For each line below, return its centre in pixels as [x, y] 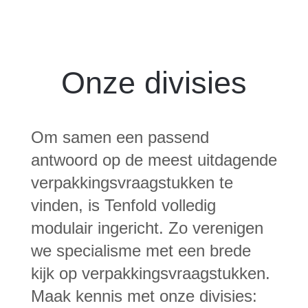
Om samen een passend [120, 137]
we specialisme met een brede [141, 251]
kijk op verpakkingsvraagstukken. [150, 274]
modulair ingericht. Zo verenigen [147, 228]
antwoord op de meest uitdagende [154, 160]
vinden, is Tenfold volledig [123, 206]
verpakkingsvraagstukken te [132, 183]
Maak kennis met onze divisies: [144, 296]
